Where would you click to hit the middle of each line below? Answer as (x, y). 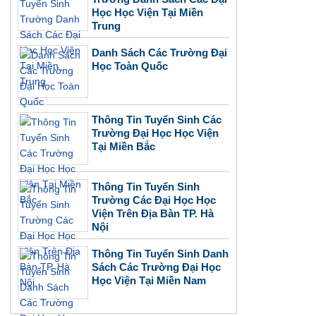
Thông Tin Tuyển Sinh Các (157, 120)
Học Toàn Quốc (130, 66)
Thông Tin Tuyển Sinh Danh (160, 254)
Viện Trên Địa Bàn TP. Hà (153, 213)
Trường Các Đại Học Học (154, 200)
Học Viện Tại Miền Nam (149, 280)
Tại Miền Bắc (123, 146)
